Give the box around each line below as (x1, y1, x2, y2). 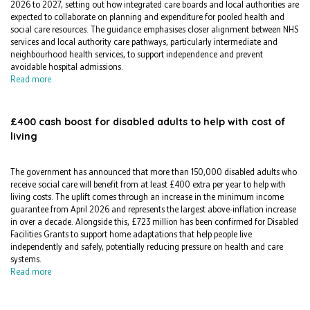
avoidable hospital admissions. (10, 62, 127, 73)
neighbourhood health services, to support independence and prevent (10, 49, 263, 60)
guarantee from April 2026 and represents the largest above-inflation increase (10, 204, 296, 215)
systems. (10, 254, 46, 265)
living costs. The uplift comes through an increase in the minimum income (10, 192, 284, 203)
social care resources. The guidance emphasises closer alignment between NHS (10, 24, 298, 35)
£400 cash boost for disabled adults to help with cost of (10, 116, 286, 129)
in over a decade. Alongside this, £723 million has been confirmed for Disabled (10, 217, 298, 228)
